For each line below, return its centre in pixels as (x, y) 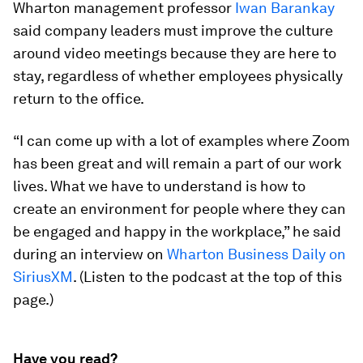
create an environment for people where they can (179, 209)
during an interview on (90, 254)
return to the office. (79, 98)
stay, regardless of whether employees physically (178, 76)
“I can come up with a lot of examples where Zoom (181, 141)
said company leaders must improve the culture (173, 30)
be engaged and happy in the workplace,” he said (177, 231)
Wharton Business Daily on (256, 254)
